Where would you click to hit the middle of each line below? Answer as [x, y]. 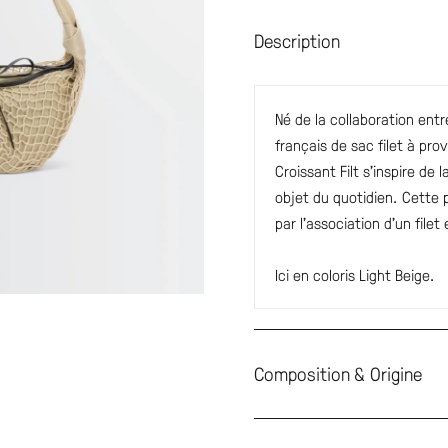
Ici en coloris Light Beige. [355, 274]
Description [297, 40]
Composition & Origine [338, 373]
